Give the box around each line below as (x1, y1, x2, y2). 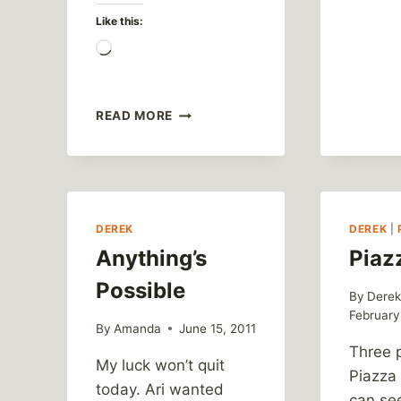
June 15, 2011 (179, 320, 257, 336)
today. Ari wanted (96, 380, 224, 398)
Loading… (111, 40, 182, 59)
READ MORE (96, 108, 174, 124)
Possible (96, 277, 185, 304)
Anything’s (96, 245, 207, 272)
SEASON (172, 123, 227, 138)
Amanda (114, 320, 162, 336)
